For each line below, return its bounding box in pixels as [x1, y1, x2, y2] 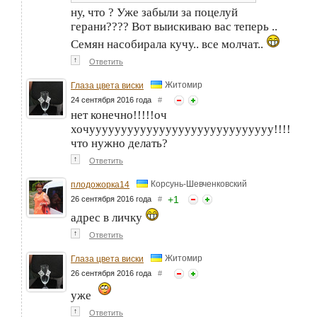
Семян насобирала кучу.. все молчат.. [71, 38, 266, 52]
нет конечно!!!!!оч [71, 108, 167, 122]
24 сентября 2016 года [71, 96, 158, 105]
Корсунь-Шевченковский [151, 178, 247, 189]
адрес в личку [71, 211, 145, 225]
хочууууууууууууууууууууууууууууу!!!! [71, 122, 291, 137]
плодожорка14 [71, 180, 129, 190]
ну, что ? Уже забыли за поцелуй [71, 6, 238, 20]
